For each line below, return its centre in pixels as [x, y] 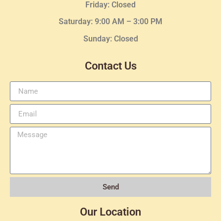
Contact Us [110, 66]
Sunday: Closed [110, 38]
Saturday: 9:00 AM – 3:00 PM [110, 22]
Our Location [110, 212]
